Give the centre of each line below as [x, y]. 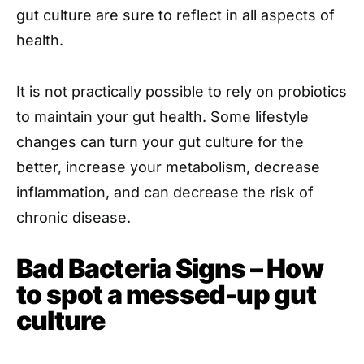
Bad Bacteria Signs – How [170, 268]
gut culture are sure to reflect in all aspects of [175, 15]
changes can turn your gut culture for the [160, 141]
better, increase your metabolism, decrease [168, 167]
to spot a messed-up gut [167, 294]
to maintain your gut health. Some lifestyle [162, 116]
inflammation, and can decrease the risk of [165, 192]
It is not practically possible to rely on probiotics [182, 91]
